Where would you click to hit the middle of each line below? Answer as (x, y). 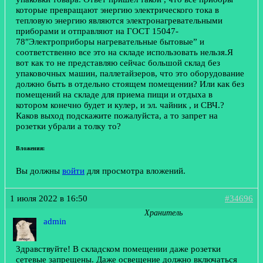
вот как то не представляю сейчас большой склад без (118, 63)
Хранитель (163, 213)
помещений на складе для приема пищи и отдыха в (114, 95)
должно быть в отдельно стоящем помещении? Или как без (130, 84)
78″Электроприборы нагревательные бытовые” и (110, 42)
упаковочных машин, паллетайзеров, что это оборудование (130, 73)
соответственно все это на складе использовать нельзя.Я (124, 52)
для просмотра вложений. (135, 171)
